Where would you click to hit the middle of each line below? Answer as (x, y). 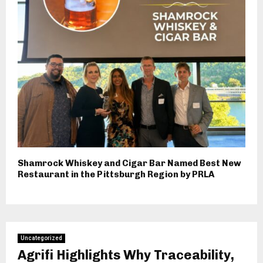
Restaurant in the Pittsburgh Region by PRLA (116, 175)
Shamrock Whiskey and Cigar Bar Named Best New (129, 163)
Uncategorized (41, 238)
